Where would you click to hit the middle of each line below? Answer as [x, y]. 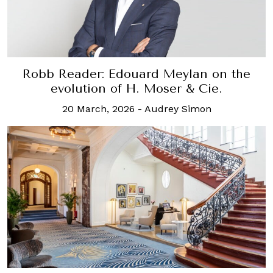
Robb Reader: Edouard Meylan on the [136, 74]
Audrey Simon [178, 108]
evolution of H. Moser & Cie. [136, 88]
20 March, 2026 [98, 108]
